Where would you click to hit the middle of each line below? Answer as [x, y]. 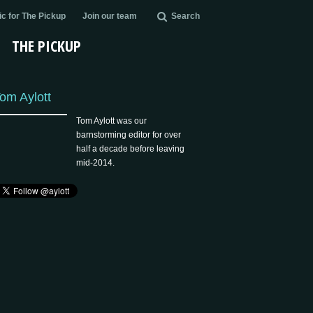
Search [185, 16]
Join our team [110, 16]
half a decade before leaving [131, 149]
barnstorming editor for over [129, 135]
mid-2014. [96, 163]
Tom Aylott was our [112, 121]
